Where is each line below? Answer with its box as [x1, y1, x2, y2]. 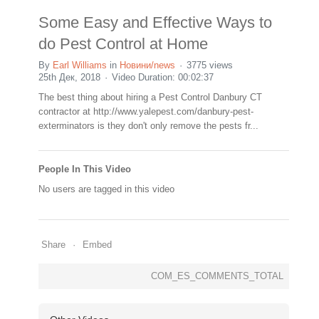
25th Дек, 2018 [38, 71, 100, 83]
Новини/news [120, 59, 175, 70]
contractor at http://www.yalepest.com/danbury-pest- [38, 105, 253, 117]
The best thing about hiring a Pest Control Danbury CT [38, 91, 262, 103]
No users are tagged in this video [38, 183, 174, 194]
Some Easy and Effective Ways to [38, 13, 272, 31]
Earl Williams [53, 59, 107, 70]
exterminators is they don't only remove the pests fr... [38, 120, 258, 131]
